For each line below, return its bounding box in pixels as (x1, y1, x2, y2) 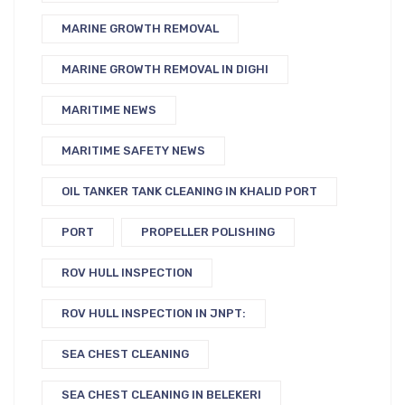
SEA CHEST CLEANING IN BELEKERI (61, 388, 261, 401)
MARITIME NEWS (61, 103, 156, 117)
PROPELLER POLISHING (141, 225, 275, 239)
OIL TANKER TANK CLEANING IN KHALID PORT (61, 184, 317, 198)
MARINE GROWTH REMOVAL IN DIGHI (61, 62, 268, 76)
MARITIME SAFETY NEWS (61, 144, 205, 157)
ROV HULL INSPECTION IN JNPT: (61, 306, 246, 320)
